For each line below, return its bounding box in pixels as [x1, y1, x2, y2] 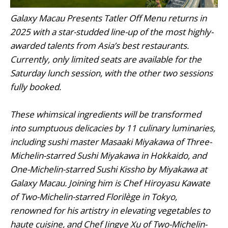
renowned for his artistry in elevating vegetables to [10, 204, 210, 216]
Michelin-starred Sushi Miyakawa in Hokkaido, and [10, 149, 207, 161]
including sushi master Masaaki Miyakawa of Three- [10, 135, 212, 148]
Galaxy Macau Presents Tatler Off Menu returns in [10, 12, 207, 24]
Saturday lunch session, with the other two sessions [10, 67, 213, 79]
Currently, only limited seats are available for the [10, 53, 202, 65]
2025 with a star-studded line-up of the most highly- [10, 25, 213, 38]
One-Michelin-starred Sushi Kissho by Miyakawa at [10, 163, 207, 175]
